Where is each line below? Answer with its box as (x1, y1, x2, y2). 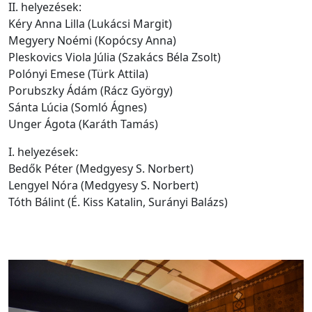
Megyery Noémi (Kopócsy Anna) (8, 33, 176, 48)
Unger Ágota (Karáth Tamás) (8, 116, 158, 132)
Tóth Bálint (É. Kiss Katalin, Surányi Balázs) (8, 194, 228, 210)
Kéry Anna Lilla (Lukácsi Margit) (8, 16, 172, 31)
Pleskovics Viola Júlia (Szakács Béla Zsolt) (8, 49, 221, 65)
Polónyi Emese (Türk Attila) (8, 66, 148, 81)
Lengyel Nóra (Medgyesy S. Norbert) (8, 178, 198, 193)
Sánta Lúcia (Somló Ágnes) (8, 100, 147, 115)
